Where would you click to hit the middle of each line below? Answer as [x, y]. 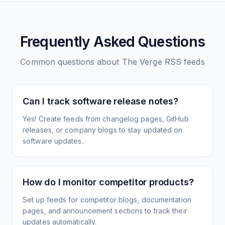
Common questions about [71, 62]
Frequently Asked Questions [113, 42]
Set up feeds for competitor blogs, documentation [107, 200]
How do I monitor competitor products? [108, 182]
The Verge [142, 62]
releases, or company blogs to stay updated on [103, 130]
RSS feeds [183, 62]
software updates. [53, 141]
